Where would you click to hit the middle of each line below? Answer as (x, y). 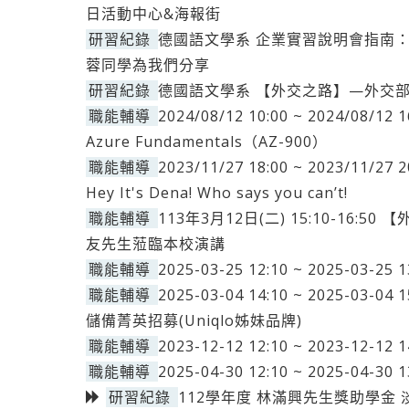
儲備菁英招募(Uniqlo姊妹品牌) (194, 320)
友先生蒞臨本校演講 (156, 244)
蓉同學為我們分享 (148, 65)
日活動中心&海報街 (153, 14)
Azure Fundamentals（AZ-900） (207, 142)
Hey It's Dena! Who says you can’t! (217, 193)
